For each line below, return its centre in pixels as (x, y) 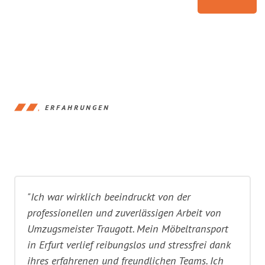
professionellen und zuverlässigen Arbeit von (124, 213)
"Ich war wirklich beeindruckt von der (109, 197)
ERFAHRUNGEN (77, 107)
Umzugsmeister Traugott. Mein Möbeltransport (128, 229)
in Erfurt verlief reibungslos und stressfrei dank (129, 245)
